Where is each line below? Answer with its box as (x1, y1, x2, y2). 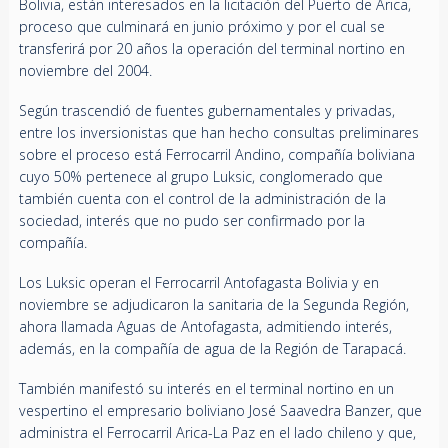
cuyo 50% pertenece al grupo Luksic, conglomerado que (18, 166, 383, 186)
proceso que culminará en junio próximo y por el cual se (18, 16, 385, 36)
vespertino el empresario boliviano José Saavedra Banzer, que (18, 400, 422, 420)
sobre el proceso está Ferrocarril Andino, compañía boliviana (18, 144, 415, 164)
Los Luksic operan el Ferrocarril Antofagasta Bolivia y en (18, 272, 379, 292)
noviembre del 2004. (18, 60, 152, 80)
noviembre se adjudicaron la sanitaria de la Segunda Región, (18, 294, 409, 314)
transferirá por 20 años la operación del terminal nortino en (18, 38, 405, 58)
